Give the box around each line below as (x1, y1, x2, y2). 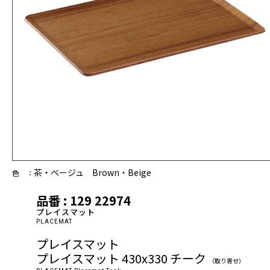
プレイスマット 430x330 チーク (36, 250, 209, 267)
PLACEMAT (36, 218, 72, 225)
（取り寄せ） (209, 256, 245, 265)
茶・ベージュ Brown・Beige (34, 166, 151, 178)
